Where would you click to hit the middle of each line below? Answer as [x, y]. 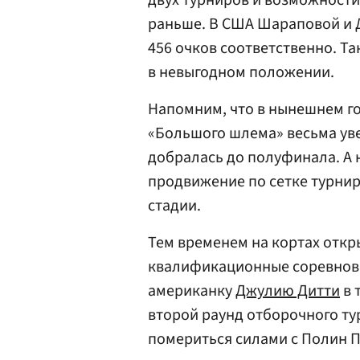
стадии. [174, 206]
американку [192, 291]
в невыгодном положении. [241, 72]
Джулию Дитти [288, 291]
